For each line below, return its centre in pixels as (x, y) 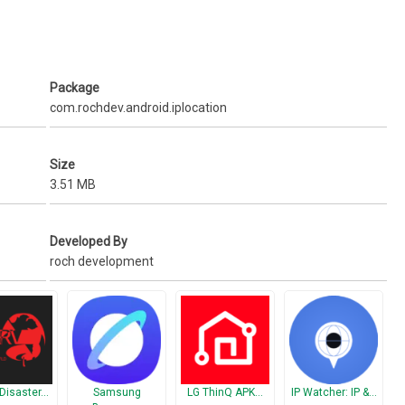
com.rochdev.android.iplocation (139, 108)
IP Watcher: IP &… (334, 392)
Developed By (89, 241)
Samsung (117, 392)
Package (75, 88)
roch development (102, 261)
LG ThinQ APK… (225, 392)
